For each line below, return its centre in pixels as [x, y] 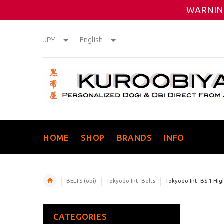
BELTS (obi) [81, 181]
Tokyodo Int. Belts [131, 181]
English [91, 40]
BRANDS [134, 138]
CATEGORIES [80, 217]
